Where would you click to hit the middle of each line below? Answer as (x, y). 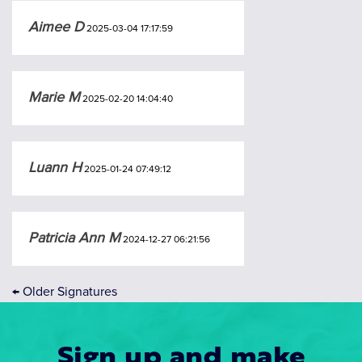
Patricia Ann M (74, 237)
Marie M (54, 97)
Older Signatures (68, 291)
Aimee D (56, 26)
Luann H (55, 167)
